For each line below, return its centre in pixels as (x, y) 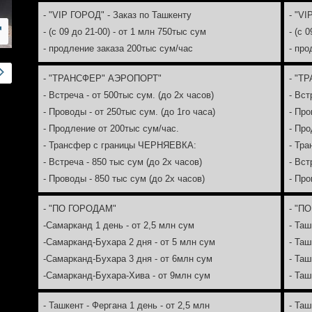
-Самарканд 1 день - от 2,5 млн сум (118, 225)
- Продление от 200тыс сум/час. (111, 128)
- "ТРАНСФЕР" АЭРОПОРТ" (102, 78)
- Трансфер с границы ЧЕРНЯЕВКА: (119, 145)
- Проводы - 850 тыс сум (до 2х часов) (124, 179)
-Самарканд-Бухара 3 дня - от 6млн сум (127, 259)
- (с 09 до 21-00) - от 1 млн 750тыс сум (124, 32)
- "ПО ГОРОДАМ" (79, 209)
